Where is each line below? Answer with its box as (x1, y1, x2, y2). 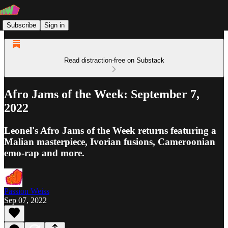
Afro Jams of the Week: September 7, (4, 87, 199, 101)
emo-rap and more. (4, 147, 84, 158)
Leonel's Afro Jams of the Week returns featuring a (4, 125, 216, 136)
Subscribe (7, 21, 36, 29)
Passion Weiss (4, 186, 49, 195)
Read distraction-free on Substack (64, 56, 164, 64)
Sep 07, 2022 (4, 195, 47, 205)
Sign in (44, 21, 65, 29)
